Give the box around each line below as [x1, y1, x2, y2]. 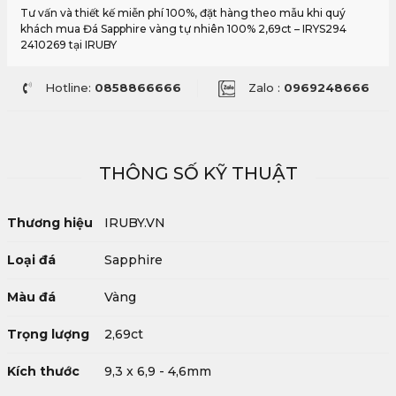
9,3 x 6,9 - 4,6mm [104, 363, 211, 380]
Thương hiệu [7, 215, 93, 232]
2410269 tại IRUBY [20, 38, 117, 51]
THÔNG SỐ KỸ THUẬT [98, 163, 298, 185]
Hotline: [45, 80, 95, 95]
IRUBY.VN [104, 215, 165, 232]
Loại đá [7, 252, 56, 269]
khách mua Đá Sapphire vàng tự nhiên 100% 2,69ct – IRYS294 [20, 22, 346, 35]
